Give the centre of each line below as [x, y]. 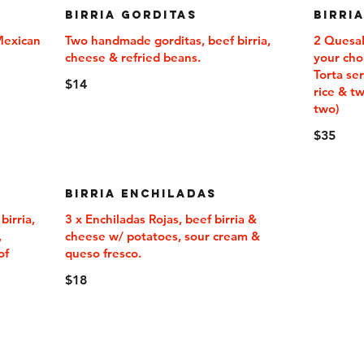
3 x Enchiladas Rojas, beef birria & [160, 219]
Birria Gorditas [131, 15]
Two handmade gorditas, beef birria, [167, 40]
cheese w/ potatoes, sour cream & [162, 236]
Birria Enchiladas [141, 194]
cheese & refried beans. [132, 57]
